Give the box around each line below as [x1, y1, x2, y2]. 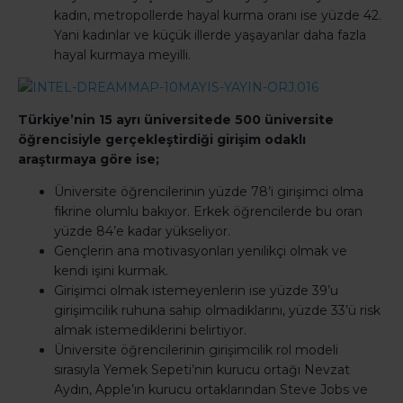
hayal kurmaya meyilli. [54, 47, 191, 64]
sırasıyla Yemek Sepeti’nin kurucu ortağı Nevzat [54, 362, 350, 379]
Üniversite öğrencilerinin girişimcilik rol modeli [54, 342, 338, 359]
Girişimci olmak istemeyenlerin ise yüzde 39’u [54, 282, 338, 300]
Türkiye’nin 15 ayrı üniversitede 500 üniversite [18, 112, 334, 129]
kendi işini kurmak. [54, 263, 168, 280]
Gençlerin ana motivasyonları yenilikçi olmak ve [54, 243, 347, 260]
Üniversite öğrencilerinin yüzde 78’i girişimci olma [54, 184, 363, 201]
